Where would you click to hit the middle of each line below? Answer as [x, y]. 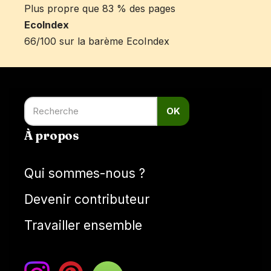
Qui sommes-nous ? [85, 173]
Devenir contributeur [87, 199]
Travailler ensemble [83, 225]
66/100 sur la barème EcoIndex [97, 41]
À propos [52, 135]
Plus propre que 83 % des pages [100, 8]
